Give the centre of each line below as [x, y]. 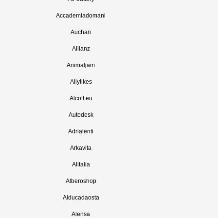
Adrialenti [81, 131]
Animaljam [81, 65]
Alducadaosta [81, 198]
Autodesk [81, 115]
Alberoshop [81, 181]
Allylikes [81, 82]
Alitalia [81, 164]
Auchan [81, 32]
